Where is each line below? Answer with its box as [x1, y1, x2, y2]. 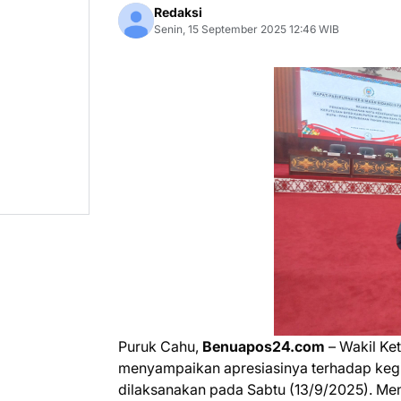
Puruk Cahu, [118, 337, 202, 355]
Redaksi [154, 4, 202, 20]
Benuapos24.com [202, 337, 325, 355]
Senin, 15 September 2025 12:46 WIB [154, 22, 339, 36]
